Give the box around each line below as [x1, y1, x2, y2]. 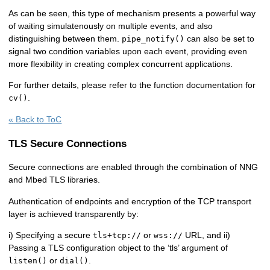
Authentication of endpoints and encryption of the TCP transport [8, 196, 252, 206]
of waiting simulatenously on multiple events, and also [8, 20, 213, 31]
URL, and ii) [183, 230, 231, 240]
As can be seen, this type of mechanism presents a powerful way [8, 8, 256, 18]
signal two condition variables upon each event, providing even [8, 46, 248, 56]
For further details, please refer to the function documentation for [8, 80, 256, 90]
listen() [8, 256, 48, 266]
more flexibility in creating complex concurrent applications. [8, 58, 233, 69]
